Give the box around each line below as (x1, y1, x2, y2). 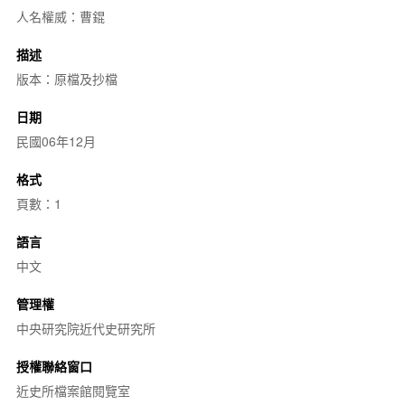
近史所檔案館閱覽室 (15, 381, 130, 400)
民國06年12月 (15, 132, 96, 150)
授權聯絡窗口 (15, 357, 92, 375)
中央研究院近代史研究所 (15, 319, 155, 337)
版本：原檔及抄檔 (15, 70, 118, 88)
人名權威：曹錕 (15, 7, 105, 25)
